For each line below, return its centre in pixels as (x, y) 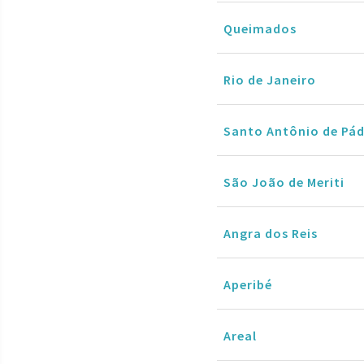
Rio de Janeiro (270, 79)
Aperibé (248, 284)
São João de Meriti (284, 182)
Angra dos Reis (271, 233)
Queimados (260, 28)
